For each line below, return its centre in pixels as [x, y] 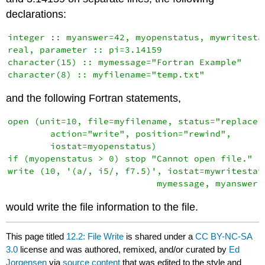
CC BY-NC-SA [224, 237]
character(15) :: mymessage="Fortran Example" [125, 62]
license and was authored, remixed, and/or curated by [124, 250]
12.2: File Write [95, 237]
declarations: [36, 14]
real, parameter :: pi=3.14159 [85, 50]
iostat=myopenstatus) [83, 146]
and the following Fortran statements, [94, 98]
